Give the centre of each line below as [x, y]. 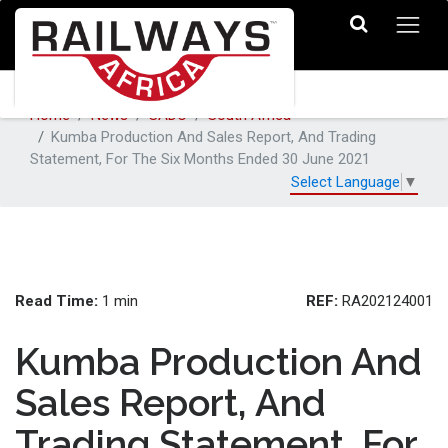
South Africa [249, 115]
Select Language [345, 182]
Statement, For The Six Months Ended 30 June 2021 [200, 159]
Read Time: [56, 301]
